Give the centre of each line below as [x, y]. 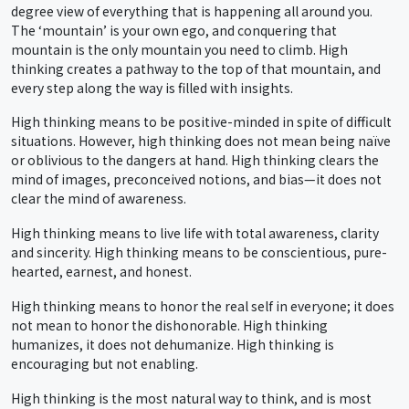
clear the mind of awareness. [99, 199]
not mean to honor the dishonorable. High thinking [169, 325]
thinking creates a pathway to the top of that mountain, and [196, 68]
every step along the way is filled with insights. [152, 87]
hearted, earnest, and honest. [101, 272]
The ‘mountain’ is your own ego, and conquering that [174, 30]
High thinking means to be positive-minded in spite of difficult [201, 122]
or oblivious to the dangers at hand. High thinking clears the [195, 160]
